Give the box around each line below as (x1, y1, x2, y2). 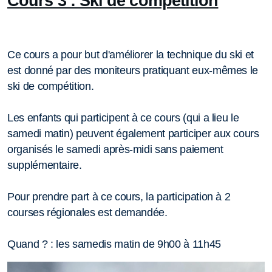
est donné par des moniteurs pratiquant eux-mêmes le (7, 64, 259, 76)
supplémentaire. (7, 158, 85, 171)
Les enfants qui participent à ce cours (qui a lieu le (7, 111, 239, 124)
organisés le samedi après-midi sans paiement (7, 143, 223, 155)
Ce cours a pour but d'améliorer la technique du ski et (7, 48, 254, 61)
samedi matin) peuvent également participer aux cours (7, 127, 259, 140)
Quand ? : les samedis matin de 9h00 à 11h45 (7, 237, 221, 250)
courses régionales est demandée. (7, 206, 171, 219)
